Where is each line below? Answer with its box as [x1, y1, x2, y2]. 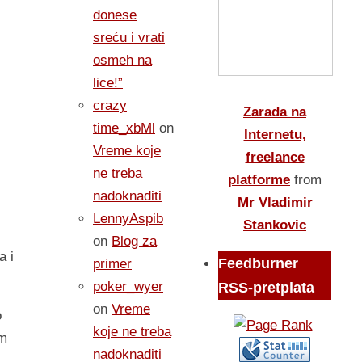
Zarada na [243, 104, 306, 120]
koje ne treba [93, 324, 171, 339]
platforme [228, 172, 290, 187]
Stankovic [243, 217, 306, 233]
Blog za [112, 234, 157, 249]
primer [93, 256, 132, 271]
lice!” [93, 75, 123, 90]
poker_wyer [93, 279, 163, 294]
